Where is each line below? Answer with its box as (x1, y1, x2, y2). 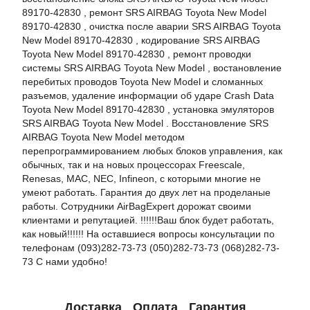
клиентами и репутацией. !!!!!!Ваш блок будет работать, (22, 215, 274, 226)
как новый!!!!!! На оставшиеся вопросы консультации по (22, 228, 275, 239)
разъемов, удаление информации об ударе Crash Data (22, 90, 274, 101)
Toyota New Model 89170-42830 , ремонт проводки (22, 48, 251, 60)
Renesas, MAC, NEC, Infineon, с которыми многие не (22, 173, 261, 184)
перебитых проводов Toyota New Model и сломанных (22, 76, 263, 87)
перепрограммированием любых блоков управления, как (22, 145, 282, 156)
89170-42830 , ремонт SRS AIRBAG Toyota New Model (22, 7, 266, 18)
